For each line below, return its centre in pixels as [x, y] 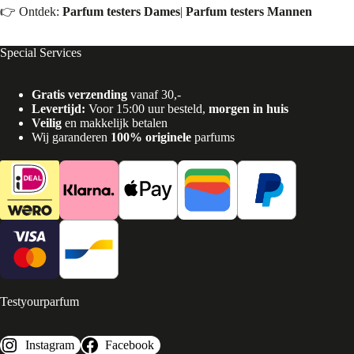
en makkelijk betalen [115, 122]
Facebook [130, 345]
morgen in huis [249, 108]
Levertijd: [58, 108]
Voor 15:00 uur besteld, [147, 108]
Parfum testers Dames [121, 11]
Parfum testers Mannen [249, 11]
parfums [213, 137]
